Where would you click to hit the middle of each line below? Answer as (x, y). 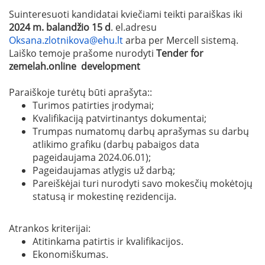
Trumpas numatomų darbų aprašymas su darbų (141, 131)
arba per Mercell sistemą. (181, 40)
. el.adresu (134, 27)
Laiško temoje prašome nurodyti (83, 53)
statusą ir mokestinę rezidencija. (104, 196)
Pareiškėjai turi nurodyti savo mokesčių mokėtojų (143, 183)
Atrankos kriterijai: (50, 228)
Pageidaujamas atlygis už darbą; (104, 170)
